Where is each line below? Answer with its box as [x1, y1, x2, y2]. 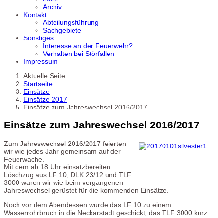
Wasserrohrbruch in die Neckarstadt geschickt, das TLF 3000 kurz [4, 208, 207, 217]
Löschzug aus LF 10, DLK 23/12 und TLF [4, 170, 131, 179]
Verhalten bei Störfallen [43, 50, 114, 57]
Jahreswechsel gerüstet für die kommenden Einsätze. [4, 186, 169, 194]
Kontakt [23, 11, 47, 18]
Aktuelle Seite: [23, 72, 71, 80]
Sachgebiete [43, 26, 81, 34]
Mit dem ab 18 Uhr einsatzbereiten [4, 163, 110, 171]
